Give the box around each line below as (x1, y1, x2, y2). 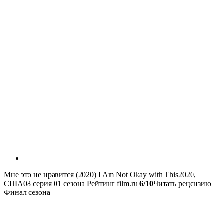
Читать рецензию (153, 179, 211, 188)
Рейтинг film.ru (85, 179, 139, 188)
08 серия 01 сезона (23, 179, 85, 188)
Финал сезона (4, 188, 50, 197)
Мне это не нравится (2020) (4, 170, 96, 179)
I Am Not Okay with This (96, 170, 178, 179)
